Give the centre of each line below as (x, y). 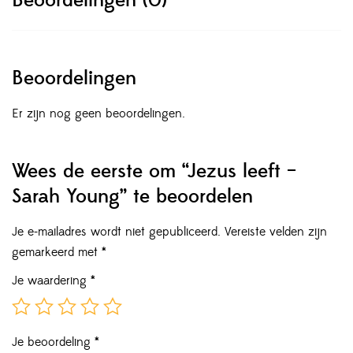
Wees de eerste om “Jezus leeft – (154, 172)
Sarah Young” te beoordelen (132, 197)
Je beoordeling (53, 342)
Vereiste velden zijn (276, 232)
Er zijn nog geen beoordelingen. (98, 114)
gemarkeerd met (57, 253)
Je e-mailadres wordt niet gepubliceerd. (116, 232)
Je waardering (51, 281)
